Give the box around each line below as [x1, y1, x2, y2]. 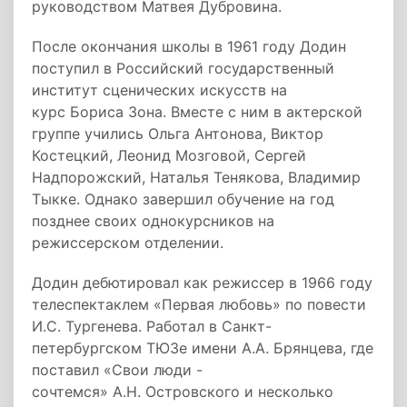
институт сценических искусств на [32, 81, 287, 99]
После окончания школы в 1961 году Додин [32, 37, 346, 55]
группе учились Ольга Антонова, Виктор [32, 124, 323, 143]
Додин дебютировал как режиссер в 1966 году [32, 273, 372, 292]
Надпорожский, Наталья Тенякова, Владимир [32, 168, 361, 186]
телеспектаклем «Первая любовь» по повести [32, 295, 366, 313]
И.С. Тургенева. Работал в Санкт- [32, 317, 272, 335]
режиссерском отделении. [32, 233, 223, 252]
